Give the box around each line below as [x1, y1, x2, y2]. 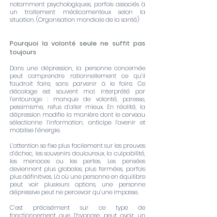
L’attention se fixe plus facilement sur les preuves [10, 141, 145, 150]
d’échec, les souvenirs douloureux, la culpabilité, [10, 149, 145, 157]
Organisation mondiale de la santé [38, 15, 137, 24]
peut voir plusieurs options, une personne [10, 180, 145, 188]
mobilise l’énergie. [10, 126, 61, 134]
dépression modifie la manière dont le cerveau [10, 110, 145, 119]
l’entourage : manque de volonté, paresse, [10, 95, 145, 103]
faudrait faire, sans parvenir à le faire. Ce [10, 79, 145, 88]
